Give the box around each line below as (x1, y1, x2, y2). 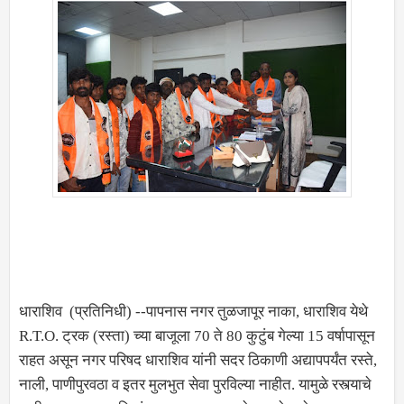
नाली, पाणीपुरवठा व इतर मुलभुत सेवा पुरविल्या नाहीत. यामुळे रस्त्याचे (19, 376, 372, 393)
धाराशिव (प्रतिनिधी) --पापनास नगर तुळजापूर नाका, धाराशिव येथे (19, 303, 368, 320)
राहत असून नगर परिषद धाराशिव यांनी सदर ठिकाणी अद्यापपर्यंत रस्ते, (19, 352, 377, 369)
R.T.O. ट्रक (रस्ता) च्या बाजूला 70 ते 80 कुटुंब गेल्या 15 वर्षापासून (19, 327, 375, 344)
